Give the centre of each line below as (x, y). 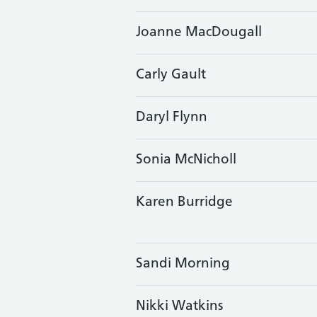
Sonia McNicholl (186, 160)
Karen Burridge (184, 203)
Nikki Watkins (179, 307)
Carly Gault (171, 75)
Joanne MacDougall (199, 33)
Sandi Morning (183, 264)
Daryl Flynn (172, 118)
